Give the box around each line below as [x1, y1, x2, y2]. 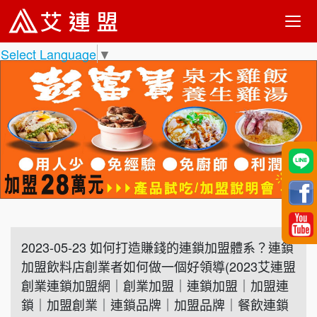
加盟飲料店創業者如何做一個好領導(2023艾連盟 [21, 257, 296, 276]
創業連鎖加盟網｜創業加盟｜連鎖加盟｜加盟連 [21, 276, 289, 295]
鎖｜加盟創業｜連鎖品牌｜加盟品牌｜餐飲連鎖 [21, 295, 289, 314]
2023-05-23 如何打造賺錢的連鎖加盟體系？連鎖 [21, 238, 294, 257]
